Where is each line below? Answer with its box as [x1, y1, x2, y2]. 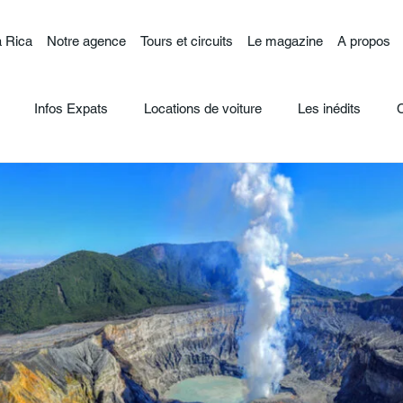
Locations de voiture [144, 100, 262, 116]
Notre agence [46, 32, 126, 49]
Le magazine [246, 32, 323, 49]
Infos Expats [34, 100, 108, 116]
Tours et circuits [139, 32, 233, 49]
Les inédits [298, 100, 361, 116]
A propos [336, 32, 390, 49]
